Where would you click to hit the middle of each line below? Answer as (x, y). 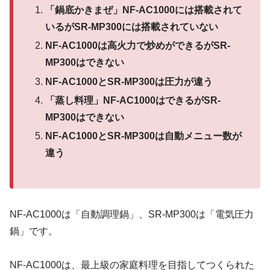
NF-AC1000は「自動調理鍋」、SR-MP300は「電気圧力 (132, 214)
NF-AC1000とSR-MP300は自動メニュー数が (144, 136)
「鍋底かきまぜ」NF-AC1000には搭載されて (144, 10)
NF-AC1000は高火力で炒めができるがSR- (138, 46)
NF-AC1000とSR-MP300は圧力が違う (129, 81)
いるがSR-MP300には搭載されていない (132, 27)
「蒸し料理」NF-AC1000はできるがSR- (133, 100)
